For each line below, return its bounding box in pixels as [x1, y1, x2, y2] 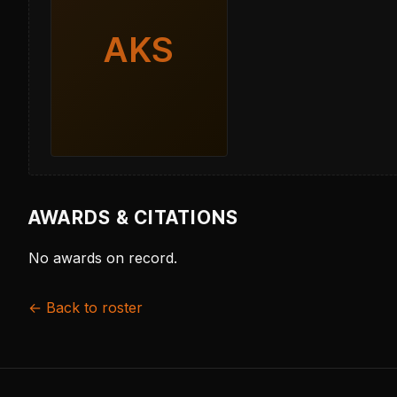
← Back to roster [28, 299, 143, 317]
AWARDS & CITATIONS [28, 206, 239, 229]
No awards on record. [28, 249, 177, 268]
